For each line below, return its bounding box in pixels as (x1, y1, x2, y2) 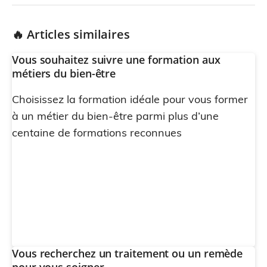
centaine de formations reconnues (12, 126, 182, 139)
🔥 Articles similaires (12, 26, 130, 42)
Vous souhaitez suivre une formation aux (12, 52, 221, 67)
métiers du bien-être (12, 66, 116, 80)
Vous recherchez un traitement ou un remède (12, 246, 243, 260)
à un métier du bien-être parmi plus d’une (12, 109, 219, 123)
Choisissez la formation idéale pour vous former (12, 92, 248, 106)
